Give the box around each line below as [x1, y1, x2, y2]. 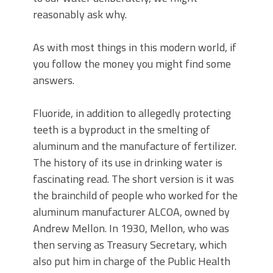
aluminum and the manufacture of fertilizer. [33, 138, 236, 155]
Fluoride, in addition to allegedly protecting [33, 105, 231, 122]
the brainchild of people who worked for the [33, 187, 238, 204]
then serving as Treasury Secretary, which [33, 236, 227, 253]
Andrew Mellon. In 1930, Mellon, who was [33, 220, 229, 237]
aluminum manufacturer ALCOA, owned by [33, 204, 230, 221]
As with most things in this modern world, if [33, 39, 236, 56]
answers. [33, 72, 74, 89]
